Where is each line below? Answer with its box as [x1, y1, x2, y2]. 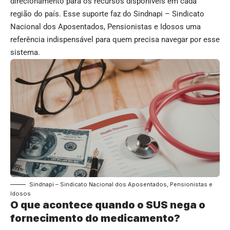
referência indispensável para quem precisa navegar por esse [10, 35, 220, 45]
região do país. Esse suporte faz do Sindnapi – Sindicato [10, 9, 204, 19]
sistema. [10, 48, 40, 57]
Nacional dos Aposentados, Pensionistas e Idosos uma [10, 22, 201, 32]
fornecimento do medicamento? [10, 212, 180, 224]
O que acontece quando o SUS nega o [10, 198, 205, 211]
